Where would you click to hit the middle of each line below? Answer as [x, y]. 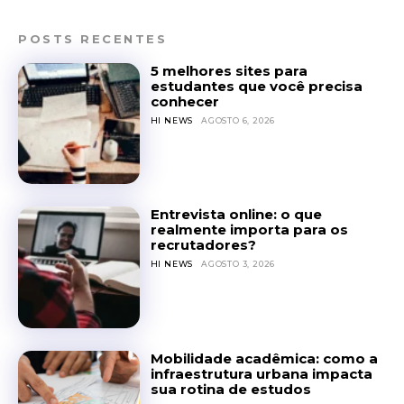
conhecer [184, 101]
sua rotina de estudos [230, 389]
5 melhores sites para [229, 70]
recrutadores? [203, 245]
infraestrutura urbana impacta [261, 373]
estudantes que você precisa [256, 86]
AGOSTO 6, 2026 [239, 120]
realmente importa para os [249, 230]
